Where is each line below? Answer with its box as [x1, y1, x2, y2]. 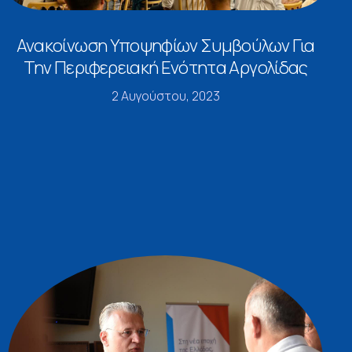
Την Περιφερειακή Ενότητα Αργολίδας [23, 55, 308, 79]
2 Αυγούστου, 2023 [111, 86, 220, 104]
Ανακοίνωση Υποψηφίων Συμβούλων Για [16, 33, 315, 57]
